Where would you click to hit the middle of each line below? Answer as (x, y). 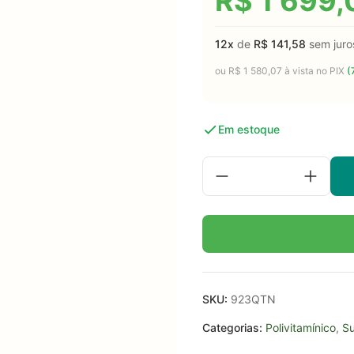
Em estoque (249, 129)
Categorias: (232, 328)
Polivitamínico (301, 328)
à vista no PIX (314, 71)
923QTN (252, 299)
